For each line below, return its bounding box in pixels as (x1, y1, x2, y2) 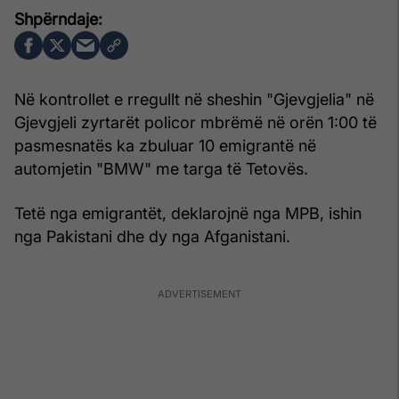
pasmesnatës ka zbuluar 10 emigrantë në (14, 136, 316, 156)
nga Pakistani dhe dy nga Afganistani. (14, 227, 290, 247)
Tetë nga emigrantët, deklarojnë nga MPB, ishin (14, 204, 362, 224)
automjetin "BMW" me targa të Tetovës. (14, 159, 308, 179)
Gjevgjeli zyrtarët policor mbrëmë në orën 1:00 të (14, 113, 377, 133)
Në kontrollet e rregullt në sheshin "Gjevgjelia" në (14, 90, 374, 110)
